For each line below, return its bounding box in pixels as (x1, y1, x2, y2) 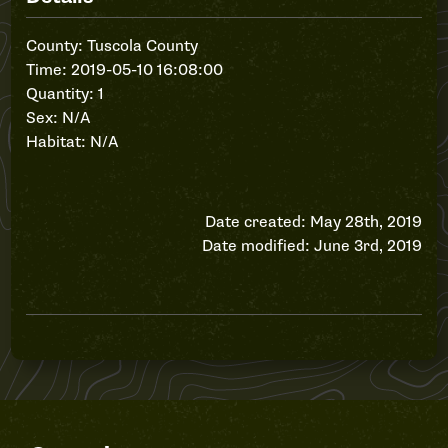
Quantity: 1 (26, 84, 105, 104)
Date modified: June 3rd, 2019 (201, 236, 422, 256)
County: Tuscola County (26, 36, 199, 56)
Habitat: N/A (26, 132, 120, 152)
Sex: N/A (26, 108, 92, 128)
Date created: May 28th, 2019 (204, 212, 422, 232)
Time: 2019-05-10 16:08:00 (26, 60, 224, 80)
